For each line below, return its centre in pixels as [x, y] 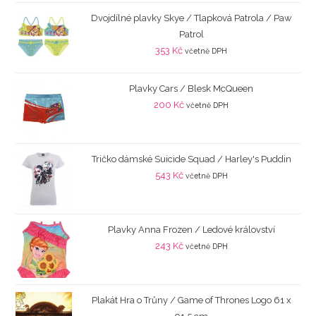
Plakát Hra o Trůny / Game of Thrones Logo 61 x [191, 300]
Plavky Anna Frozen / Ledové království [191, 229]
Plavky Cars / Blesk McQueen [191, 88]
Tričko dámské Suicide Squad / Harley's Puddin [191, 159]
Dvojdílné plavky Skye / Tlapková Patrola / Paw [191, 18]
